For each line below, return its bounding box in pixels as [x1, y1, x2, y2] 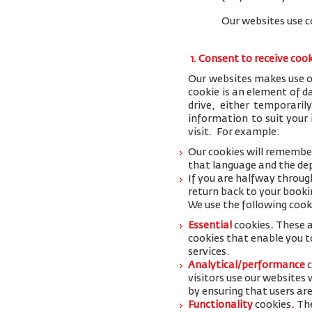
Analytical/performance [188, 260, 308, 270]
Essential [188, 221, 235, 231]
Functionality [188, 300, 256, 310]
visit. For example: [188, 127, 281, 137]
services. [188, 247, 231, 257]
